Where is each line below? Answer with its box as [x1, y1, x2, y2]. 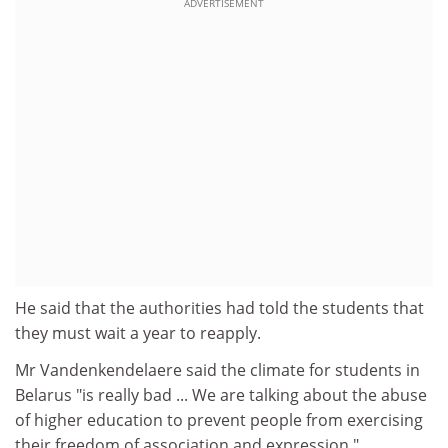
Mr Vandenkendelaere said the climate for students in [15, 359, 420, 381]
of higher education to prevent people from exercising [15, 409, 423, 431]
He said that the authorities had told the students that [15, 296, 424, 319]
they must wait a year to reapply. [15, 321, 261, 344]
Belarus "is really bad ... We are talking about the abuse [15, 384, 427, 406]
